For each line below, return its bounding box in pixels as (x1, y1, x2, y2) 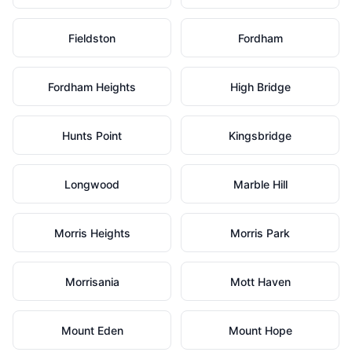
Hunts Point (62, 129, 122, 142)
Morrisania (64, 275, 119, 288)
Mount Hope (228, 324, 292, 337)
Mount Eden (60, 324, 123, 337)
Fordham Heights (48, 80, 136, 93)
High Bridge (229, 80, 291, 93)
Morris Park (230, 226, 290, 240)
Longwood (64, 178, 119, 191)
